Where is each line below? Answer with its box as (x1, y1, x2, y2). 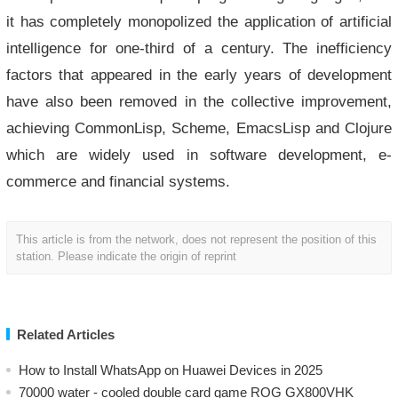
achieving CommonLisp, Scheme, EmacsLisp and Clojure (5, 120, 393, 136)
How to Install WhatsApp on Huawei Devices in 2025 (18, 362, 322, 378)
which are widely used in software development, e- (5, 147, 393, 163)
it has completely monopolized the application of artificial (5, 13, 393, 29)
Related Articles (16, 327, 115, 342)
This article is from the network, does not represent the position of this (15, 233, 377, 246)
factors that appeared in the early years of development (5, 67, 393, 83)
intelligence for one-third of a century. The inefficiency (5, 40, 393, 56)
